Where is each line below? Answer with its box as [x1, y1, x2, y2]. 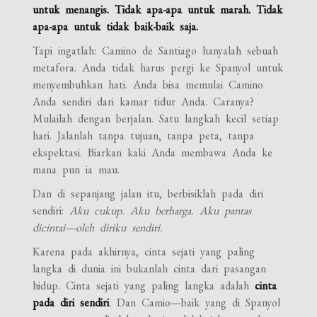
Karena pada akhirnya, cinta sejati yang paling [33, 243, 255, 259]
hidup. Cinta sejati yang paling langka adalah [33, 277, 255, 293]
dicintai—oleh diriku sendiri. [33, 219, 163, 235]
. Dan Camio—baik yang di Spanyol [109, 294, 281, 310]
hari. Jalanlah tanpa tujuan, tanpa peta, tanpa [33, 127, 255, 143]
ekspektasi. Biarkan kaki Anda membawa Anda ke [33, 144, 273, 160]
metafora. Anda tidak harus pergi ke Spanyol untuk [33, 59, 284, 75]
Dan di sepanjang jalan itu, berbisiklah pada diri [33, 185, 264, 201]
